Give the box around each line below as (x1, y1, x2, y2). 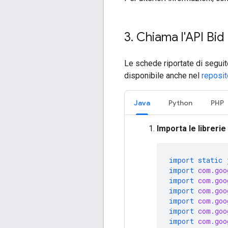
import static (169, 155, 222, 165)
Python (168, 98, 192, 107)
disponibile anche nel (124, 70, 202, 80)
